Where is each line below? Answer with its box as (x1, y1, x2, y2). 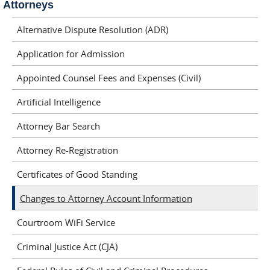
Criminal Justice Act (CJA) (16, 240, 118, 253)
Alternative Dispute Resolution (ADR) (16, 23, 168, 36)
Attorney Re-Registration (16, 143, 118, 156)
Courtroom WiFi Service (16, 216, 115, 228)
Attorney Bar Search (16, 119, 100, 132)
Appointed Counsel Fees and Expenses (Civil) (16, 71, 201, 84)
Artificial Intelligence (16, 95, 101, 108)
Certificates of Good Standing (16, 168, 137, 180)
